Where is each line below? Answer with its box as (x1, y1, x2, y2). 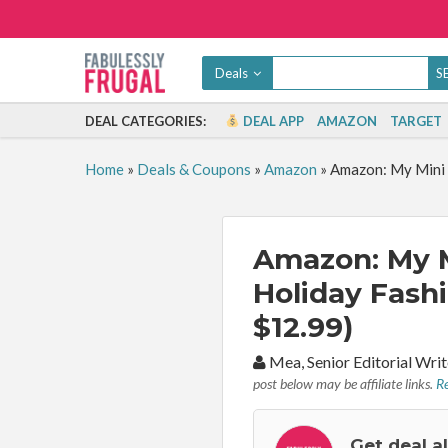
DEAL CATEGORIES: (84, 113, 206, 129)
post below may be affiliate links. (253, 375, 436, 392)
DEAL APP (240, 113, 305, 129)
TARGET (390, 113, 443, 129)
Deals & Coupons (136, 160, 251, 178)
